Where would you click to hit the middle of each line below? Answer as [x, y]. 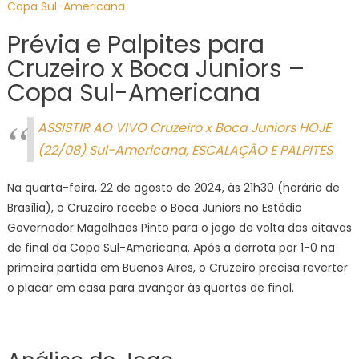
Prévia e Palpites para [135, 45]
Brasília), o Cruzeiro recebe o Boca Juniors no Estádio [154, 208]
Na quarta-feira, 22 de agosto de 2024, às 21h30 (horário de [173, 188]
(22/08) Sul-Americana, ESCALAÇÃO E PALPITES [185, 150]
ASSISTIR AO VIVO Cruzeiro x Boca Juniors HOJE [184, 128]
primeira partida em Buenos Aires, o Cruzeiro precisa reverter [177, 268]
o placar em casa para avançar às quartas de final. [150, 288]
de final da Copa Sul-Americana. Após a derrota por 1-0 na [171, 248]
